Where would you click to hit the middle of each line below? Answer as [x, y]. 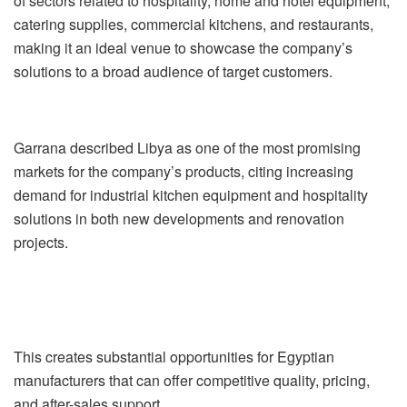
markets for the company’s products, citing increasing [184, 171]
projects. [41, 242]
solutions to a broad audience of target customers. [173, 71]
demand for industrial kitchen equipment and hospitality [191, 194]
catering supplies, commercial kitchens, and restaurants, [194, 24]
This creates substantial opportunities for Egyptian [174, 356]
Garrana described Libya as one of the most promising [187, 147]
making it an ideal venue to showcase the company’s [183, 47]
